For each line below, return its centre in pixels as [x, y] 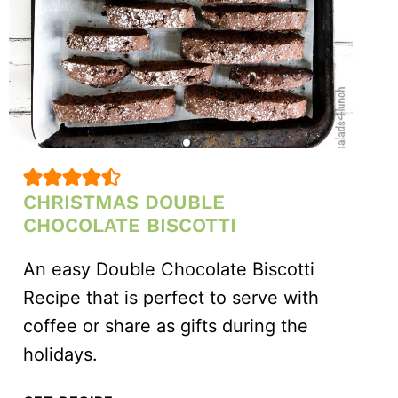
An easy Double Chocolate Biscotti [168, 269]
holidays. [60, 354]
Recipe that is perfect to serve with [171, 297]
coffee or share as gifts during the [165, 326]
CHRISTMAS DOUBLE [123, 202]
